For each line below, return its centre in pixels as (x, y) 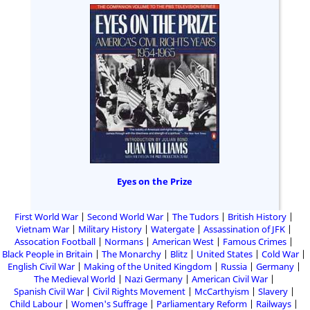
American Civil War (229, 279)
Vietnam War (43, 229)
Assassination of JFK (244, 229)
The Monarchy (131, 254)
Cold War (280, 254)
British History (257, 217)
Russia (234, 266)
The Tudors (195, 217)
